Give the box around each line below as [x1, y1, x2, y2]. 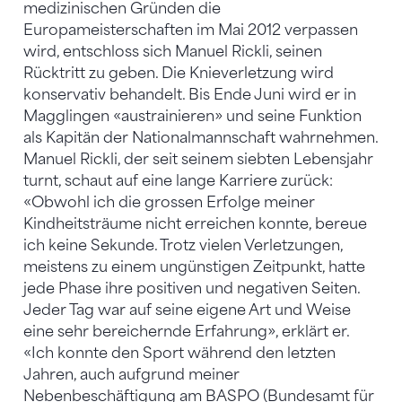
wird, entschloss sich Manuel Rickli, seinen [23, 42, 322, 60]
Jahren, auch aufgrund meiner [23, 365, 240, 383]
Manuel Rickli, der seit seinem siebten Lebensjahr [23, 150, 373, 168]
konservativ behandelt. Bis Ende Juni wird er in [23, 85, 356, 103]
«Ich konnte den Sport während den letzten [23, 344, 336, 362]
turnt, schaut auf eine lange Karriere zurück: [23, 171, 333, 189]
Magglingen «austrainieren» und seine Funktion [23, 107, 362, 125]
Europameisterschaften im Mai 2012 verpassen [23, 21, 358, 39]
